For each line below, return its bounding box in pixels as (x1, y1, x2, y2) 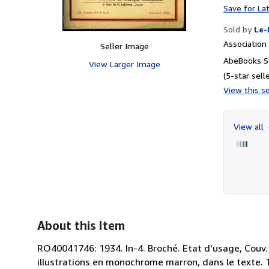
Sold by (223, 23, 252, 34)
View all (234, 121, 266, 131)
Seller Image (100, 40, 149, 51)
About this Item (37, 218, 125, 232)
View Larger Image (88, 58, 160, 69)
